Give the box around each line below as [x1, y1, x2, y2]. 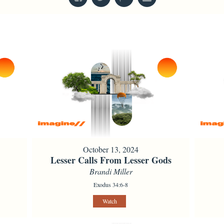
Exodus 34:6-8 [93, 180, 128, 188]
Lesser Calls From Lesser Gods [50, 153, 171, 166]
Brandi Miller [89, 165, 132, 176]
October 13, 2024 [83, 143, 139, 154]
